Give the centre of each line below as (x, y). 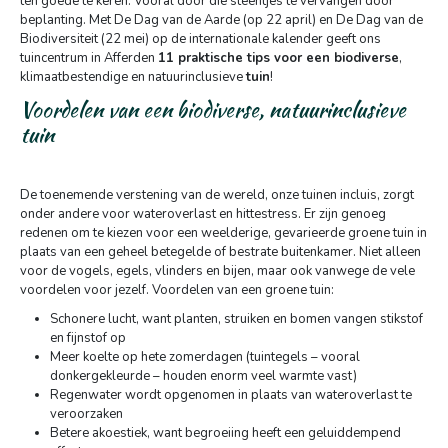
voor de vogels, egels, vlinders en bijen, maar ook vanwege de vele (217, 271)
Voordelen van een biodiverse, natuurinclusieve (213, 109)
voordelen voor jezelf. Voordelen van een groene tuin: (177, 290)
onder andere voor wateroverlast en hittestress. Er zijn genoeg (203, 214)
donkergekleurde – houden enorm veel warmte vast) (203, 376)
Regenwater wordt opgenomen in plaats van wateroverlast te (231, 395)
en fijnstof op (88, 338)
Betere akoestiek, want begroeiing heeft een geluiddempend (225, 433)
